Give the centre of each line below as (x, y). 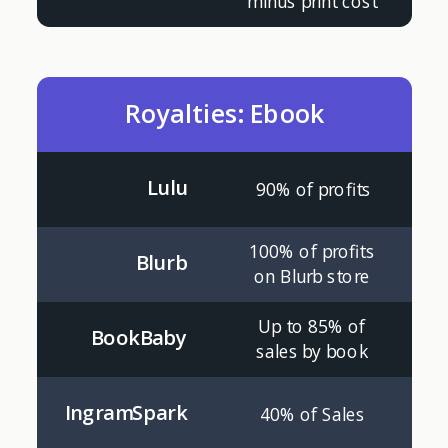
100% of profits (311, 251)
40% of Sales (311, 413)
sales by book (311, 351)
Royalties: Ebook (224, 113)
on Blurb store (311, 276)
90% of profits (313, 188)
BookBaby (138, 338)
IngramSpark (125, 413)
